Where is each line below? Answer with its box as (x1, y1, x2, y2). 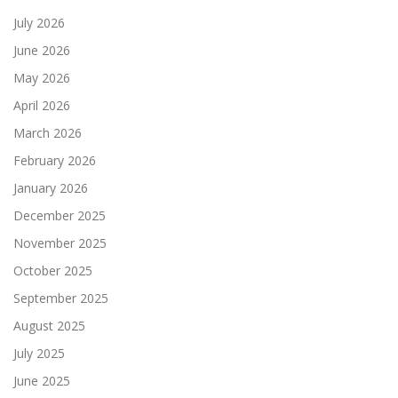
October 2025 (13, 261, 92, 279)
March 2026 (13, 123, 82, 141)
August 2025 (13, 316, 85, 334)
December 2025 (13, 206, 106, 224)
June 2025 (13, 371, 70, 389)
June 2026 (13, 41, 70, 59)
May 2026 (13, 68, 70, 86)
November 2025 (13, 234, 107, 251)
